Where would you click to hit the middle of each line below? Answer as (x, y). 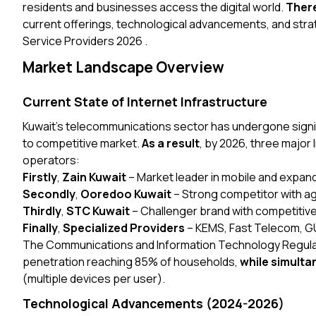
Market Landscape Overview (123, 67)
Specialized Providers (124, 228)
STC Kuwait (98, 211)
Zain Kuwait (94, 177)
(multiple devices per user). (94, 279)
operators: (51, 160)
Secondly (49, 194)
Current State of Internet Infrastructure (145, 102)
